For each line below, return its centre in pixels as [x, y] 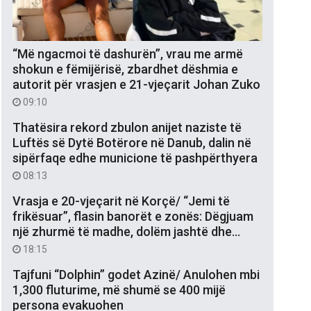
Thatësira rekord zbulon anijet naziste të [127, 127]
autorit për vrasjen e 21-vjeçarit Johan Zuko [136, 84]
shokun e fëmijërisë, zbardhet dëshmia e [125, 69]
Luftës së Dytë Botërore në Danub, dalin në [132, 142]
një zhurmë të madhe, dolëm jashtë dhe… [126, 231]
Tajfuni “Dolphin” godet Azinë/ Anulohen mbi [136, 274]
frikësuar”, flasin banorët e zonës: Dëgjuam [133, 216]
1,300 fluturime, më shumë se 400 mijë [119, 289]
